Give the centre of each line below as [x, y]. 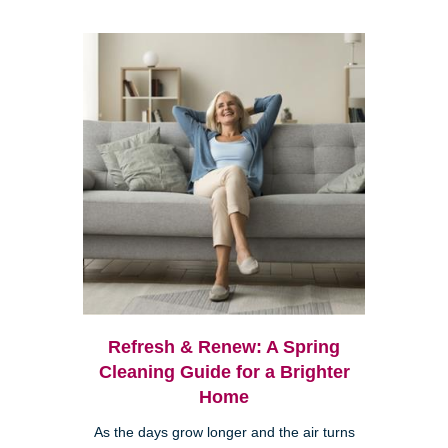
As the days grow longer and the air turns [224, 433]
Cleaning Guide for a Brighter [224, 372]
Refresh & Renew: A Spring [224, 347]
